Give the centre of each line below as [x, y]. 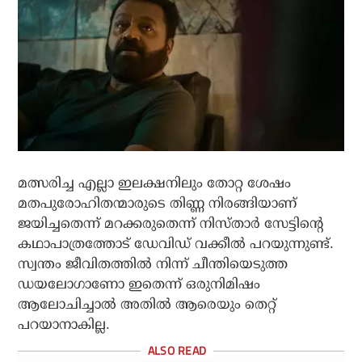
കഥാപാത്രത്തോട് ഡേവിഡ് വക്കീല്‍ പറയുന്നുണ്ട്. [176, 244]
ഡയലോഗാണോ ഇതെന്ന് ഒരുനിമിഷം [139, 284]
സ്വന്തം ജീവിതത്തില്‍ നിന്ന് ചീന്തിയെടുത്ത [153, 264]
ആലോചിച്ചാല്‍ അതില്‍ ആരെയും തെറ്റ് [147, 304]
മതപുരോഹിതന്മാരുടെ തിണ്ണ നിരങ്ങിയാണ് [158, 203]
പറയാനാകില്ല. [64, 324]
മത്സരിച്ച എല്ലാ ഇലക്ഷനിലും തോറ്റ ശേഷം [155, 183]
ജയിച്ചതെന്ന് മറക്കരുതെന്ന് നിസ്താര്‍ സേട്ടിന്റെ [171, 223]
